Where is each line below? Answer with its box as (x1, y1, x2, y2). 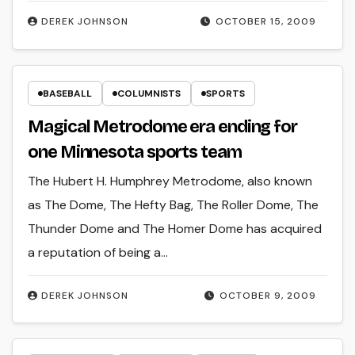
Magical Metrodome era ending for (28, 116, 297, 138)
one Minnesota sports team (28, 142, 242, 163)
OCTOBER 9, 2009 (219, 288, 316, 302)
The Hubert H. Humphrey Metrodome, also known (28, 173, 313, 190)
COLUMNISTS (117, 87, 181, 101)
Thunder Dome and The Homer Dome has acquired (28, 220, 323, 238)
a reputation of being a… (28, 244, 169, 261)
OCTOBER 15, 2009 (215, 15, 316, 29)
